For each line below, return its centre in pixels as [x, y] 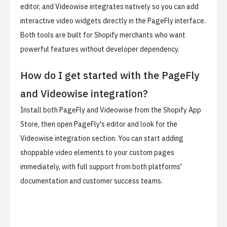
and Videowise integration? [84, 94]
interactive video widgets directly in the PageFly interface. [113, 21]
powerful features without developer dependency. [100, 49]
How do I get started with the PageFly [110, 75]
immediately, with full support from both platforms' [101, 167]
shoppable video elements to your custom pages [97, 153]
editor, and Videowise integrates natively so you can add [109, 7]
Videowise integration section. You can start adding [102, 139]
